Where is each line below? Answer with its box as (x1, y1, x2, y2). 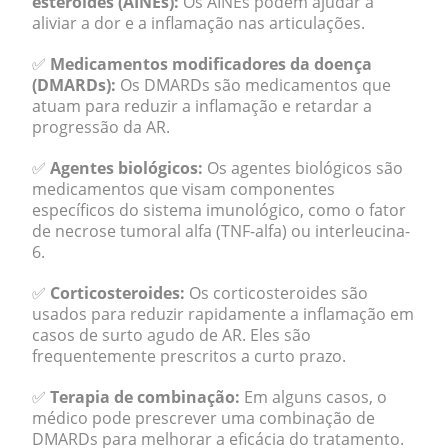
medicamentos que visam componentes (32, 178, 335, 200)
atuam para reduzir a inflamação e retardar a (32, 95, 372, 117)
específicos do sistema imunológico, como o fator (32, 199, 406, 221)
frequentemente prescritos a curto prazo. (32, 345, 346, 367)
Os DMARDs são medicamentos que (116, 74, 391, 96)
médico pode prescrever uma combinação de (32, 407, 375, 429)
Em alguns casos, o (240, 386, 387, 408)
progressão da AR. (32, 116, 170, 138)
